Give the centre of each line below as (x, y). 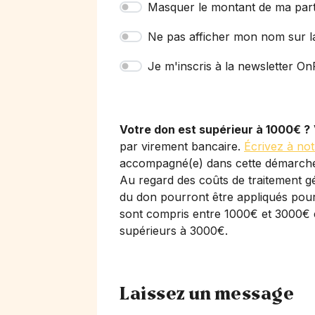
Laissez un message (207, 294)
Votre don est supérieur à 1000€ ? (215, 129)
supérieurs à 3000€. (174, 231)
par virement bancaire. (182, 146)
